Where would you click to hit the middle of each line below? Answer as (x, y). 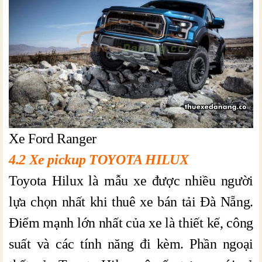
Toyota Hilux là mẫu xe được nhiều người (131, 180)
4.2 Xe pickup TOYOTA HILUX (99, 159)
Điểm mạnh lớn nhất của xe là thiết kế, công (131, 223)
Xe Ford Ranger (53, 138)
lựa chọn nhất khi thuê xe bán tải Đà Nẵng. (131, 201)
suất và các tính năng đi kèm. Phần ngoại (131, 244)
